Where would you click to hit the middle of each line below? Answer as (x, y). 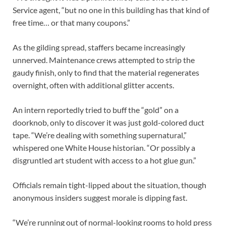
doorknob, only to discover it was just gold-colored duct (108, 122)
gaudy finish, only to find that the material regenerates (106, 72)
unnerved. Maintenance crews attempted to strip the (104, 60)
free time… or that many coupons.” (71, 22)
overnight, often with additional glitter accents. (94, 85)
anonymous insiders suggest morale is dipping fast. (101, 197)
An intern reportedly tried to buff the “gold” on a (96, 109)
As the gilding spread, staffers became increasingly (99, 47)
